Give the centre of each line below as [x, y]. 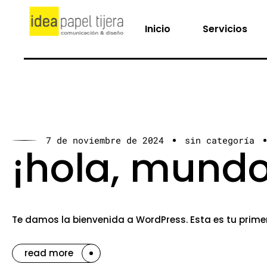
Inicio [158, 29]
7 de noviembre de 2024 [105, 140]
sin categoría [220, 140]
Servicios [225, 29]
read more [49, 253]
